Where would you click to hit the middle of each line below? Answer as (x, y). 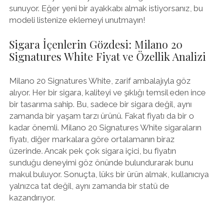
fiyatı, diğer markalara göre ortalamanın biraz (92, 139)
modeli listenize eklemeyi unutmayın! (77, 20)
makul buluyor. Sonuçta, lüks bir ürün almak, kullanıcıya (109, 174)
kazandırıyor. (32, 198)
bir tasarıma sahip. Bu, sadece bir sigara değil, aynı (100, 104)
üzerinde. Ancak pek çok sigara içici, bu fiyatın (92, 151)
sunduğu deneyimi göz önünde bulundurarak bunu (101, 163)
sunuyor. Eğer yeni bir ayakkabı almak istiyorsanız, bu (106, 8)
